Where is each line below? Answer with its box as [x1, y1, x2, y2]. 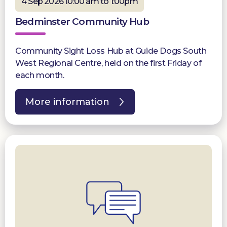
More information [25, 96, 109, 107]
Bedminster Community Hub [15, 15, 149, 27]
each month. [15, 70, 64, 80]
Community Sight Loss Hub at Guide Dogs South [15, 46, 207, 56]
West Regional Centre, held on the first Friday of [15, 58, 202, 68]
